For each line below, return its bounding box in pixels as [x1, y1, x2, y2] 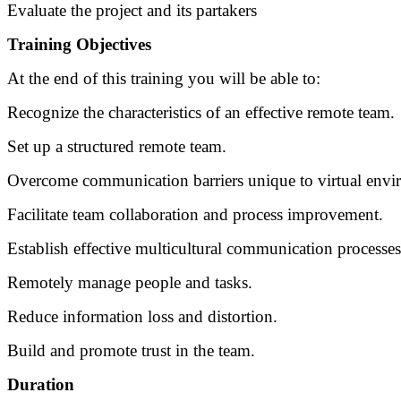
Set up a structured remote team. [7, 136, 226, 156]
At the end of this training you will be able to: [7, 68, 320, 88]
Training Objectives [7, 34, 151, 54]
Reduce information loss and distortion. [7, 306, 277, 326]
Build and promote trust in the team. [7, 340, 255, 360]
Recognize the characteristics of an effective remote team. [7, 102, 395, 122]
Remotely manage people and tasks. [7, 272, 252, 292]
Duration [7, 374, 74, 394]
